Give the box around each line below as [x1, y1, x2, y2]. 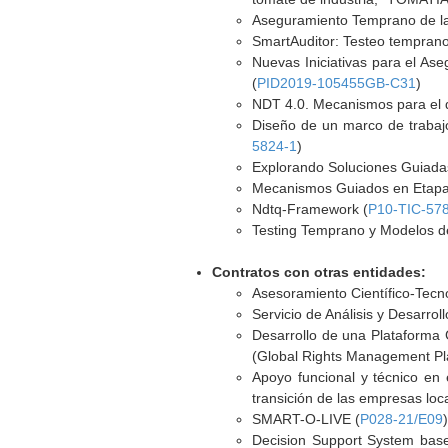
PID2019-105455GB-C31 [257, 75, 417, 91]
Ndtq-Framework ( [252, 201, 369, 217]
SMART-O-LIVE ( [252, 411, 361, 427]
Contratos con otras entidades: [212, 264, 427, 280]
